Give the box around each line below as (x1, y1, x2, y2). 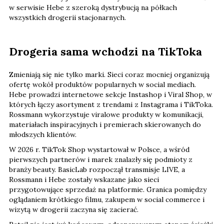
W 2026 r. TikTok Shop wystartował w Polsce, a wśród (9, 144, 189, 154)
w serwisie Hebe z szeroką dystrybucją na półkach (9, 2, 177, 12)
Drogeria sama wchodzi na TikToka (9, 44, 202, 58)
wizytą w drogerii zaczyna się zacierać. (9, 204, 138, 214)
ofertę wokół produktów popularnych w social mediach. (9, 79, 196, 89)
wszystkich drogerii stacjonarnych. (9, 12, 126, 22)
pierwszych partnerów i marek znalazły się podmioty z (9, 154, 192, 164)
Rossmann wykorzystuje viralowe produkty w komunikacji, (9, 109, 203, 119)
